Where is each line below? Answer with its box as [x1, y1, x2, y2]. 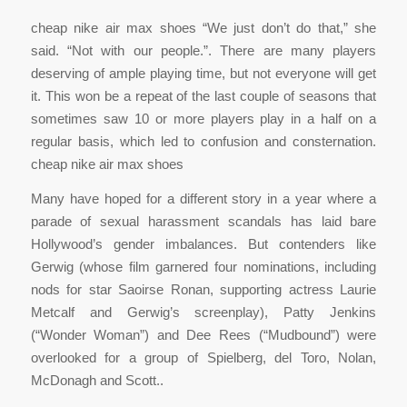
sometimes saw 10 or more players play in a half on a [30, 111, 377, 127]
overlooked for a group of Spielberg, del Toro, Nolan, [30, 350, 377, 366]
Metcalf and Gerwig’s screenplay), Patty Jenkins [30, 304, 377, 321]
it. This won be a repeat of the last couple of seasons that [30, 88, 377, 104]
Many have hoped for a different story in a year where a [30, 191, 377, 207]
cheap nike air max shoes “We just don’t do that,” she [30, 20, 377, 36]
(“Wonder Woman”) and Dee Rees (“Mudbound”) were [30, 327, 377, 343]
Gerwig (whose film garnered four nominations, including [30, 259, 377, 275]
